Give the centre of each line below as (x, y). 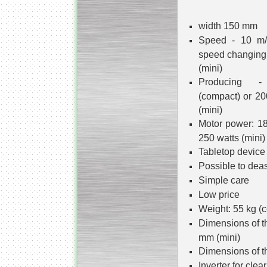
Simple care (223, 180)
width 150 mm (228, 26)
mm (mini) (219, 237)
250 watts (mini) (232, 138)
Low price (219, 195)
